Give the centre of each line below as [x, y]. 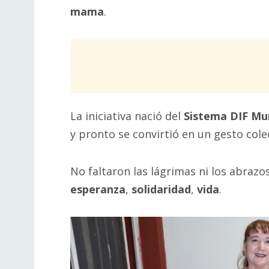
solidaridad [161, 189]
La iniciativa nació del [127, 116]
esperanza [98, 189]
